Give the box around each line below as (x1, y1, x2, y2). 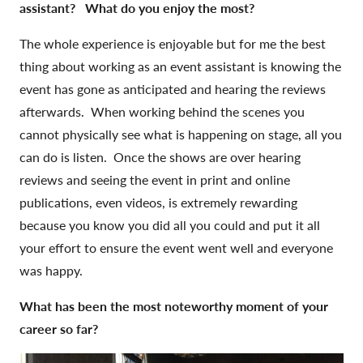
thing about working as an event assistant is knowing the (19, 57, 341, 76)
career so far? (19, 319, 98, 339)
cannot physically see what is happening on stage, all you (19, 125, 342, 144)
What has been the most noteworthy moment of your (19, 297, 328, 316)
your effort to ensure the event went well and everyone (19, 238, 333, 258)
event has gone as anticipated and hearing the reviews (19, 79, 326, 99)
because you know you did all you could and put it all (19, 216, 320, 235)
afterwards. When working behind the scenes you (19, 102, 305, 122)
